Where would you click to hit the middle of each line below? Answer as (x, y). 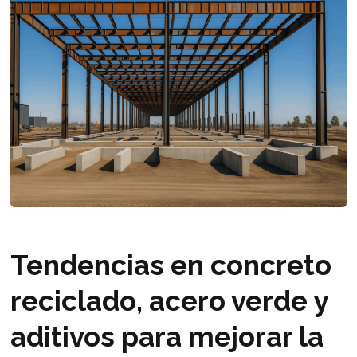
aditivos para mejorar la (167, 336)
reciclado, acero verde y (169, 300)
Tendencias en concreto (171, 265)
